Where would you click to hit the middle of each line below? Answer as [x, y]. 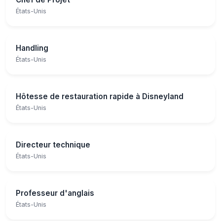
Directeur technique [53, 145]
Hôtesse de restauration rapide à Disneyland [100, 96]
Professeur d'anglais [55, 193]
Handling [32, 48]
